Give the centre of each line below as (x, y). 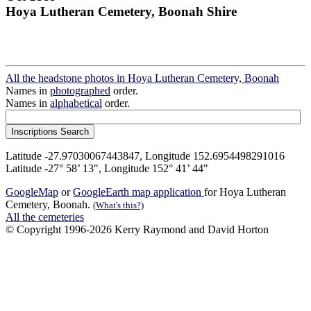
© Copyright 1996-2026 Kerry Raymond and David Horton (137, 230)
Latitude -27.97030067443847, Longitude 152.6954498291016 (145, 156)
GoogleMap (32, 192)
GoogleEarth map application (138, 192)
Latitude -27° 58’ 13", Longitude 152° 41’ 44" (107, 169)
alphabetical (76, 103)
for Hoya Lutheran (245, 192)
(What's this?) (118, 205)
